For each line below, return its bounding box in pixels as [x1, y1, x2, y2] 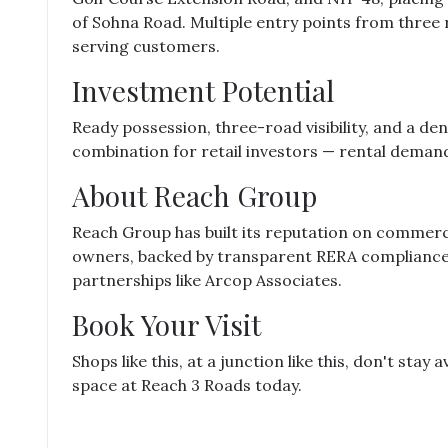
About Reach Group [72, 177, 317, 214]
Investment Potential [72, 72, 334, 109]
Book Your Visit [72, 306, 261, 343]
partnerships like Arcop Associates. [72, 270, 342, 290]
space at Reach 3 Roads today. [72, 375, 302, 395]
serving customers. [72, 36, 220, 56]
